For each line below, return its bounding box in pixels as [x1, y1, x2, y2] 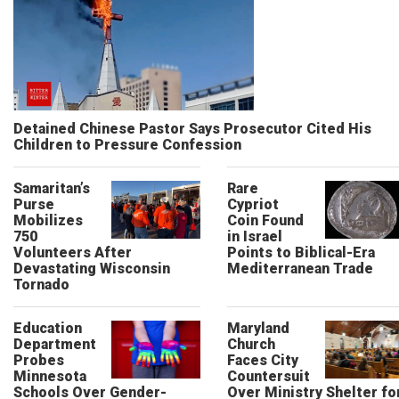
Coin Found [227, 212, 304, 229]
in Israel [227, 228, 282, 245]
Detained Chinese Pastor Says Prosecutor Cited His [13, 120, 371, 137]
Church [227, 336, 275, 353]
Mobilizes [13, 212, 83, 229]
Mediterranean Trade [227, 260, 373, 277]
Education [13, 320, 82, 337]
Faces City [227, 352, 298, 369]
